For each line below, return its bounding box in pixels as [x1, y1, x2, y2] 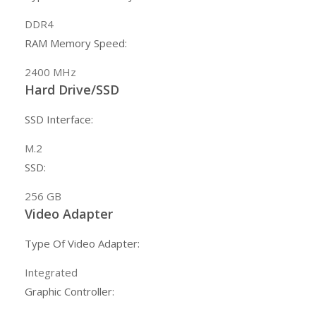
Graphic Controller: [25, 284, 114, 299]
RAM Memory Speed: [25, 36, 127, 51]
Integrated [25, 265, 78, 280]
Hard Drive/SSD [25, 81, 119, 99]
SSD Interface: [25, 112, 93, 127]
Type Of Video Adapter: [25, 236, 140, 251]
